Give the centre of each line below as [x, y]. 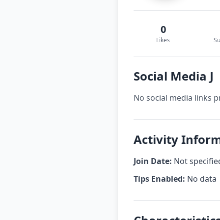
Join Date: [153, 161]
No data [201, 179]
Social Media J [174, 76]
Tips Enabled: [159, 179]
